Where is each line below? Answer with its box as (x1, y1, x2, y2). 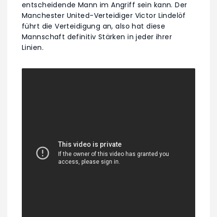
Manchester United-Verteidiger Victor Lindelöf (22, 10, 186, 20)
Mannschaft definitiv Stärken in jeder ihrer (22, 31, 172, 42)
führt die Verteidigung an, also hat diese (22, 21, 166, 31)
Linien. (22, 42, 44, 52)
